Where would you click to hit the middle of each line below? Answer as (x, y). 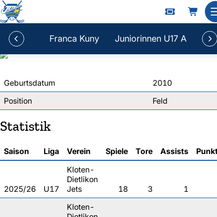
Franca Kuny (74, 39)
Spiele (117, 151)
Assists (174, 151)
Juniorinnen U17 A (151, 39)
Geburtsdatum (30, 83)
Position (18, 101)
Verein (79, 151)
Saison (16, 151)
